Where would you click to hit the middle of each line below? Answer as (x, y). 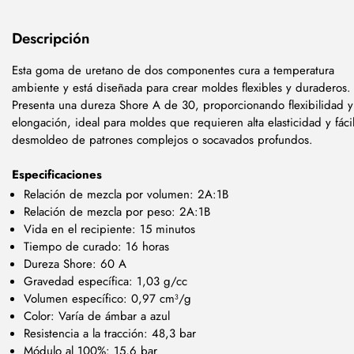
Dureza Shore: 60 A (75, 264)
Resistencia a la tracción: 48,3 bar (110, 333)
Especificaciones (57, 175)
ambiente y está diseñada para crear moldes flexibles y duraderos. (181, 87)
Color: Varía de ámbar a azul (97, 316)
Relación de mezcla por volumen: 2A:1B (126, 194)
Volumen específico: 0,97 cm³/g (107, 299)
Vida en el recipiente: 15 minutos (109, 229)
